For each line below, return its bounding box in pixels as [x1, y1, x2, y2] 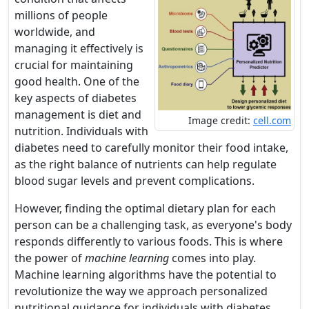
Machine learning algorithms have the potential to [14, 267, 277, 282]
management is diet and [14, 107, 141, 122]
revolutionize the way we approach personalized [14, 283, 268, 299]
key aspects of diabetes [14, 90, 137, 106]
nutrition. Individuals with [14, 123, 148, 139]
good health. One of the [14, 74, 139, 89]
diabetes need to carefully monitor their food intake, [14, 140, 288, 155]
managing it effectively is [14, 41, 143, 56]
